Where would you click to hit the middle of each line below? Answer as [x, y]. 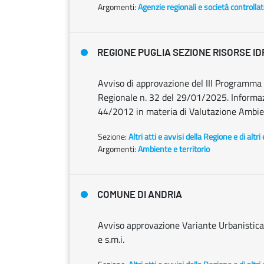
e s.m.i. [111, 239]
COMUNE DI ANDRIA [140, 195]
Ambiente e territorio [174, 149]
